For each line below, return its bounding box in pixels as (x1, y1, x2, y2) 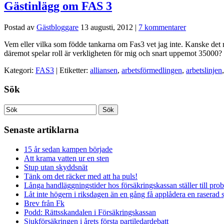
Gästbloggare (36, 22, 78, 31)
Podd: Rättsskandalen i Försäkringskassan (24, 207, 156, 216)
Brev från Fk (24, 198, 64, 207)
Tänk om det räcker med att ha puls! (24, 171, 137, 180)
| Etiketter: (56, 65, 90, 74)
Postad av (4, 22, 36, 31)
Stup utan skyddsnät (24, 162, 87, 171)
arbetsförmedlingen (121, 65, 182, 74)
